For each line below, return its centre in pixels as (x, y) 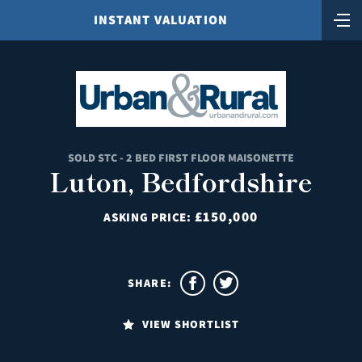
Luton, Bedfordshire (181, 181)
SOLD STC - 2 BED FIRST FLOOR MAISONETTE (181, 157)
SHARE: (149, 282)
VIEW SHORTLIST (191, 324)
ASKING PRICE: (149, 217)
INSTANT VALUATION (161, 20)
